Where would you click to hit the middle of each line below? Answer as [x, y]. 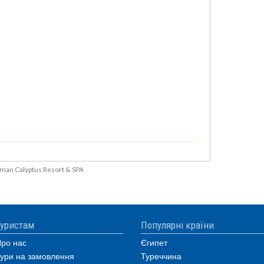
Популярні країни [177, 225]
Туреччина [161, 256]
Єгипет [154, 242]
